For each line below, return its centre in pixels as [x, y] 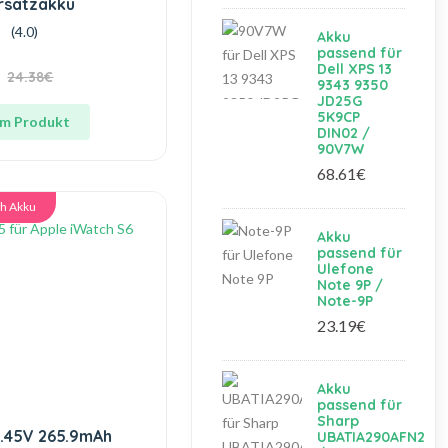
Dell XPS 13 [355, 69]
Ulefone [346, 269]
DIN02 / [344, 133]
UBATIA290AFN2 [371, 437]
